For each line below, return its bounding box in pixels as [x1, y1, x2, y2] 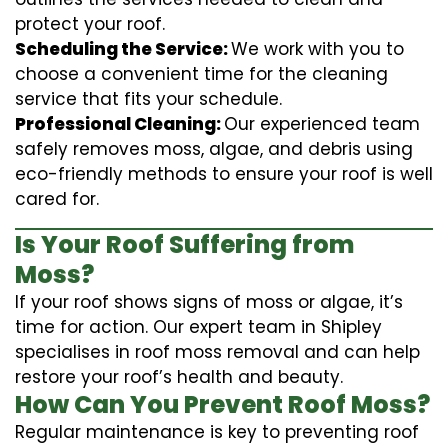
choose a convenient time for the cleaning [15, 61, 388, 86]
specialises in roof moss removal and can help [15, 339, 420, 364]
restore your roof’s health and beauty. [15, 364, 343, 389]
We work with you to [231, 36, 404, 61]
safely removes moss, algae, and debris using [15, 136, 413, 161]
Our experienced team [224, 111, 420, 136]
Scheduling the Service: [15, 36, 231, 61]
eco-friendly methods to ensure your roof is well [15, 161, 433, 186]
